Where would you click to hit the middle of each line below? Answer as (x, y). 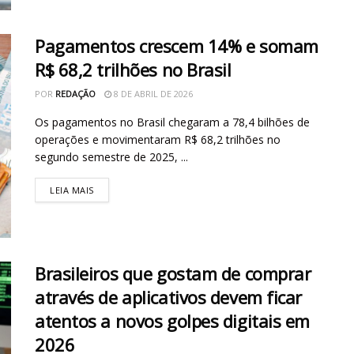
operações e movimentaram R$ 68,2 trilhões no (158, 140)
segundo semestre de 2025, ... (111, 157)
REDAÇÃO (75, 94)
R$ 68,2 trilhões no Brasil (133, 70)
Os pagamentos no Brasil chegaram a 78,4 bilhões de (172, 122)
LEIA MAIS (72, 190)
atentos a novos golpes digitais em (173, 320)
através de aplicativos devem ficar (169, 297)
